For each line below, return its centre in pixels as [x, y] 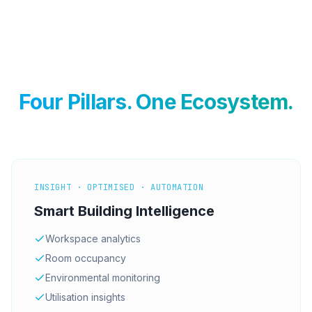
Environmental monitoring [103, 278]
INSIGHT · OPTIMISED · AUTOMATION [119, 188]
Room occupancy [86, 258]
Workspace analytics [93, 239]
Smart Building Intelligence [124, 211]
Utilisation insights [85, 297]
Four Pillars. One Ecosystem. [156, 102]
